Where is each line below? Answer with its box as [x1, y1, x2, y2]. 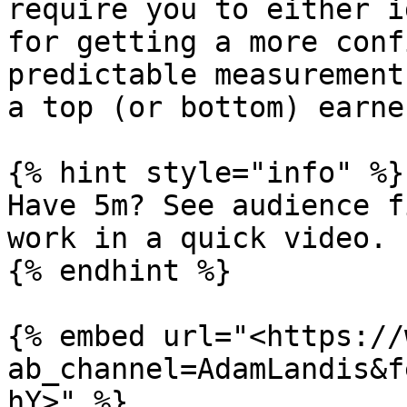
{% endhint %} [7, 254, 232, 287]
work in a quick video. [7, 222, 387, 254]
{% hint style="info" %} [7, 156, 404, 189]
